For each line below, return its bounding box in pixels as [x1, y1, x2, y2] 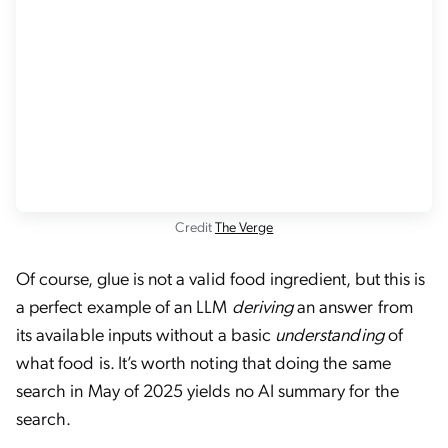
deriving [231, 294, 293, 317]
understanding [275, 322, 384, 345]
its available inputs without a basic [16, 322, 275, 345]
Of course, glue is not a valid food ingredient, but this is [16, 266, 426, 289]
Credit [174, 217, 215, 235]
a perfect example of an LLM [16, 294, 232, 317]
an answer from [292, 294, 413, 317]
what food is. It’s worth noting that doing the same [16, 350, 391, 373]
